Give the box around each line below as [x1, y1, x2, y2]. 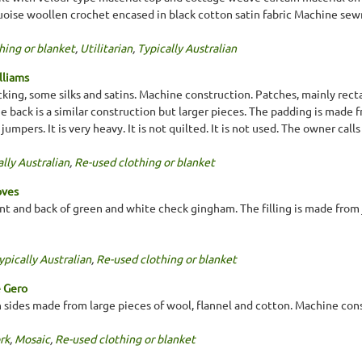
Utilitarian [80, 40, 133, 55]
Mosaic [15, 330, 50, 346]
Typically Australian [137, 40, 237, 55]
